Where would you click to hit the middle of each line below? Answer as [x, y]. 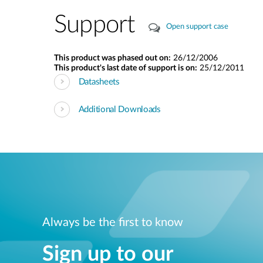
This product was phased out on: [112, 58]
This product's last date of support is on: [126, 68]
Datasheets [99, 82]
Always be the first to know [113, 222]
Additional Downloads [119, 109]
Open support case [198, 27]
